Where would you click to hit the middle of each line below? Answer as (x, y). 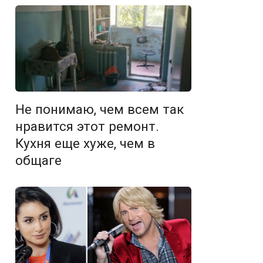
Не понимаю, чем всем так (100, 109)
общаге (38, 161)
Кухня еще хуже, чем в (85, 144)
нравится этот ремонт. (87, 127)
